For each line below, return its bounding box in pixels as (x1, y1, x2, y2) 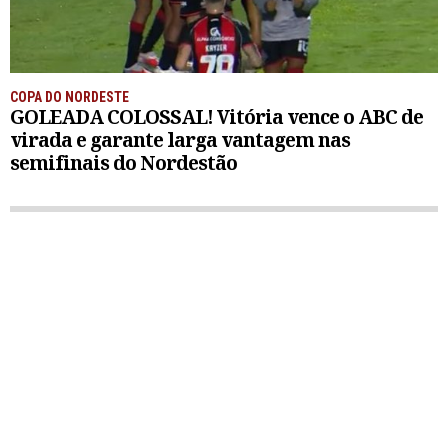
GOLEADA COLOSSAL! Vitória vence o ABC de (10, 103, 423, 131)
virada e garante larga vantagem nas (10, 126, 350, 154)
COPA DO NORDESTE (10, 89, 129, 106)
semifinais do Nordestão (10, 149, 237, 177)
